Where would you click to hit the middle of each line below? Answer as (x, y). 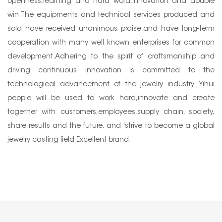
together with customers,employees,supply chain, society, (111, 112)
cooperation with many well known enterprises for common (111, 43)
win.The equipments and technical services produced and (111, 15)
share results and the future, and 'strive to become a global (111, 126)
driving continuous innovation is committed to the (111, 71)
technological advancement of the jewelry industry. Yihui (111, 84)
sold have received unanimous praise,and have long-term (111, 29)
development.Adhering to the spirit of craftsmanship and (111, 57)
